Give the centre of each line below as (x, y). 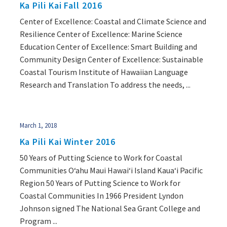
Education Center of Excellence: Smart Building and (108, 46)
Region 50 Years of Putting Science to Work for (100, 183)
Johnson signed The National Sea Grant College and (110, 208)
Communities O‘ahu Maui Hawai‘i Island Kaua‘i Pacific (111, 170)
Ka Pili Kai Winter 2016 (68, 141)
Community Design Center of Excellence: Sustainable (111, 59)
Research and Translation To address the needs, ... (105, 84)
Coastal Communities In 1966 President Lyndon (101, 195)
